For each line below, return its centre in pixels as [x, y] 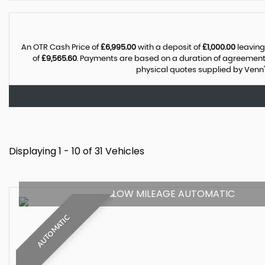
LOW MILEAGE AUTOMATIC [173, 194]
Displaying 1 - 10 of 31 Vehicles [77, 151]
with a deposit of [169, 48]
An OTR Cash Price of [61, 48]
